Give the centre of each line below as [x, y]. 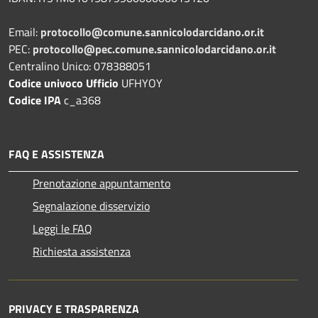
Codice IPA [36, 100]
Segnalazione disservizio [91, 206]
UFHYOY [142, 83]
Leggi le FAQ [62, 229]
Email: [24, 32]
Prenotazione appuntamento [102, 183]
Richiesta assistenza [82, 252]
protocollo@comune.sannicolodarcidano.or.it [152, 32]
